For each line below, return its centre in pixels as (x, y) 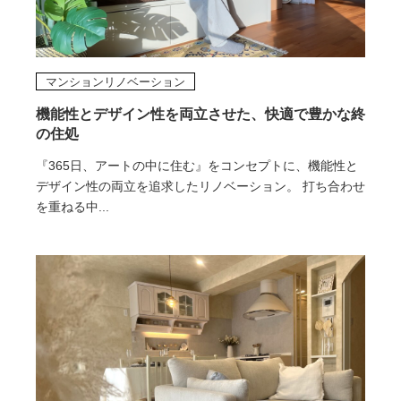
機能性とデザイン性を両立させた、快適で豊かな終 (200, 114)
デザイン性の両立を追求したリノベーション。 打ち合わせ (200, 186)
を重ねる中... (72, 206)
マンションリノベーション (115, 81)
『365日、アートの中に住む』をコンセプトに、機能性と (196, 165)
